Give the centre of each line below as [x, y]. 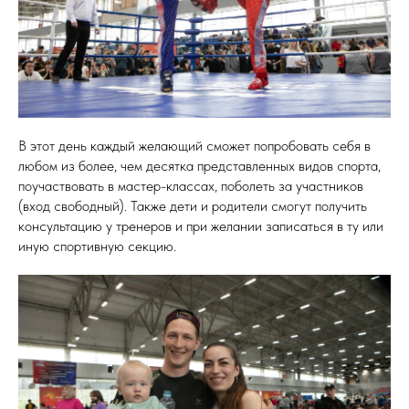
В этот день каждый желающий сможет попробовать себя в [194, 145]
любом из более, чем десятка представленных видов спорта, [199, 165]
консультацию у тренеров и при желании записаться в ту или [201, 225]
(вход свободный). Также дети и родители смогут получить [193, 205]
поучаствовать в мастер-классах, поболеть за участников [191, 185]
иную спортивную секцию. [97, 246]
